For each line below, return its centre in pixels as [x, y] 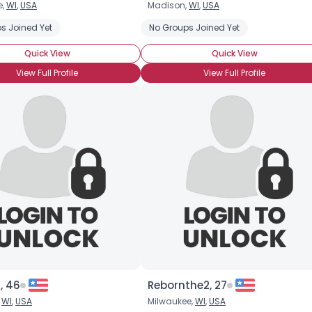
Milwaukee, [171, 301]
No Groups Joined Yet [194, 28]
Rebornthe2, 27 [187, 285]
